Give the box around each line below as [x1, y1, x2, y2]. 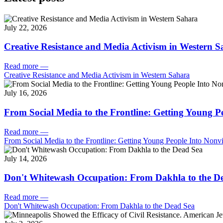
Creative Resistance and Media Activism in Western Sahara [4, 71, 190, 80]
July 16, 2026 [4, 89, 47, 98]
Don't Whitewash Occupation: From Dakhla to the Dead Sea [4, 202, 195, 210]
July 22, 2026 [4, 23, 47, 32]
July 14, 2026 [4, 154, 47, 163]
